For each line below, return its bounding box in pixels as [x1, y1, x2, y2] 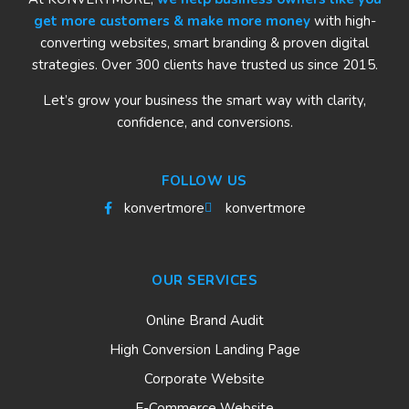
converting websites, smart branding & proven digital [40, 34, 369, 53]
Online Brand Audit [145, 311, 264, 330]
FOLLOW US [162, 172, 247, 191]
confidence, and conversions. [116, 113, 293, 132]
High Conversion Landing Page [109, 341, 300, 360]
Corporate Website [144, 370, 265, 389]
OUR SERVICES [152, 271, 257, 290]
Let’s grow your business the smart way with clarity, [43, 91, 366, 110]
